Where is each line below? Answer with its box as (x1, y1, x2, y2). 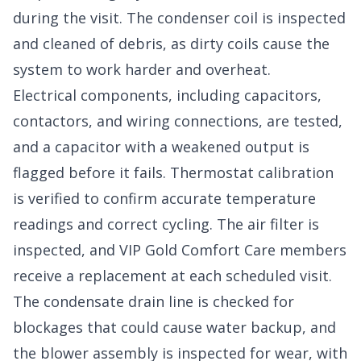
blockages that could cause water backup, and (13, 317, 336, 338)
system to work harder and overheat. (13, 60, 271, 80)
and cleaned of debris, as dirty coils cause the (13, 34, 330, 54)
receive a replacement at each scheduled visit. (13, 266, 332, 286)
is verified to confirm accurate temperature (13, 189, 316, 209)
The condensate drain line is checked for (13, 292, 294, 312)
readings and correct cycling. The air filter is (13, 214, 319, 234)
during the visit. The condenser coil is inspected (13, 8, 346, 28)
